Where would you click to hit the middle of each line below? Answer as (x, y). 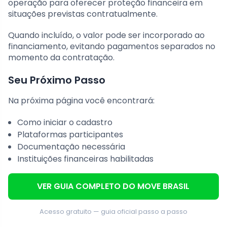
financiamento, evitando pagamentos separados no (112, 46)
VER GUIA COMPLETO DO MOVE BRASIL (113, 186)
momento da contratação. (61, 57)
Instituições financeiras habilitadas (85, 159)
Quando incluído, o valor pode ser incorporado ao (106, 35)
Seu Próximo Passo (57, 80)
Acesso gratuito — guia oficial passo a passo (113, 211)
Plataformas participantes (70, 134)
